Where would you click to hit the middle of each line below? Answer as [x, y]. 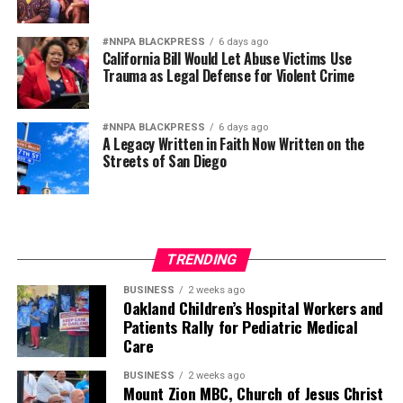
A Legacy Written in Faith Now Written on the [233, 143]
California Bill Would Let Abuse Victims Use [227, 58]
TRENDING [201, 259]
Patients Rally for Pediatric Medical [240, 326]
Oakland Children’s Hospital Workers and [253, 307]
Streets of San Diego [164, 161]
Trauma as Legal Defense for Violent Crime [228, 75]
